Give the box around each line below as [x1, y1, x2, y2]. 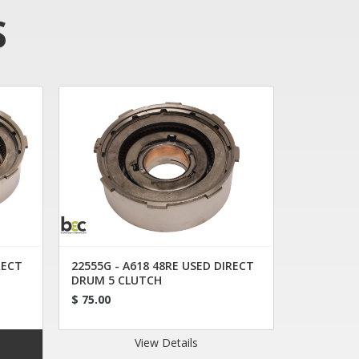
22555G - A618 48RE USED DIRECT [71, 258, 255, 273]
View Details [135, 335, 199, 350]
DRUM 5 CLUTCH [71, 272, 163, 288]
